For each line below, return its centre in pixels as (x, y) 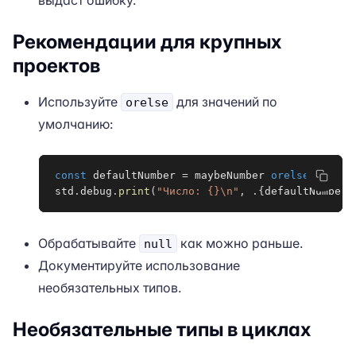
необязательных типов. (110, 288)
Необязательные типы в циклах (162, 329)
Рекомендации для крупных (147, 42)
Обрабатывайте (89, 243)
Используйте (79, 102)
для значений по (225, 102)
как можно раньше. (240, 243)
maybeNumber (230, 175)
